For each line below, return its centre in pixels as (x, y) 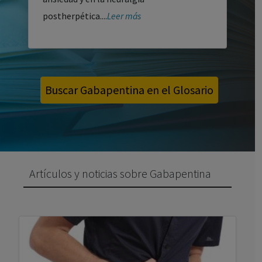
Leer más (124, 16)
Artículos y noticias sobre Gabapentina (120, 173)
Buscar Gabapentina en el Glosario (129, 90)
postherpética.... (75, 16)
